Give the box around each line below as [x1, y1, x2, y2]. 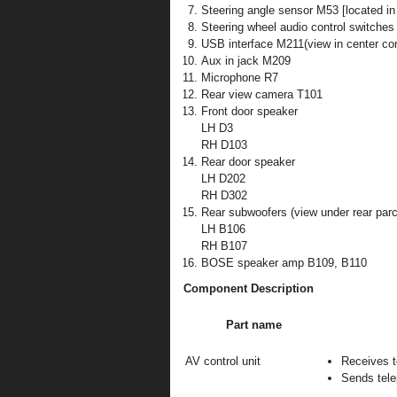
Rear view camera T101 [201, 88, 323, 101]
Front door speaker [201, 105, 298, 118]
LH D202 [201, 172, 245, 185]
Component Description [183, 282, 314, 295]
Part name [225, 318, 282, 331]
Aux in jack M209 [201, 54, 291, 67]
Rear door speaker [201, 155, 295, 168]
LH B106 [201, 222, 245, 236]
